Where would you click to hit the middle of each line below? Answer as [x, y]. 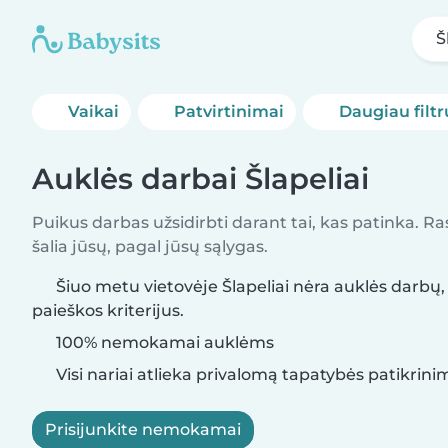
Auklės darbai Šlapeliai [200, 178]
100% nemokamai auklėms [163, 342]
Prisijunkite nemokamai [143, 429]
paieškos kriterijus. [108, 310]
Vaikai [93, 111]
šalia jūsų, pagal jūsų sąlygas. [150, 246]
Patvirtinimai [229, 111]
